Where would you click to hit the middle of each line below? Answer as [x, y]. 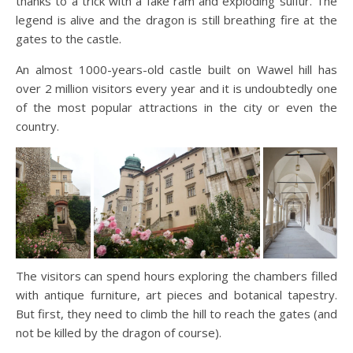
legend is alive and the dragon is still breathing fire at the [176, 20]
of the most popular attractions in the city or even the [176, 108]
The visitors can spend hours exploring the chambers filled [176, 275]
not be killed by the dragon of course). [119, 332]
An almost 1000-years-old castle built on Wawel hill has [176, 70]
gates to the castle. [69, 39]
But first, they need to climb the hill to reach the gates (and [176, 313]
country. [37, 126]
